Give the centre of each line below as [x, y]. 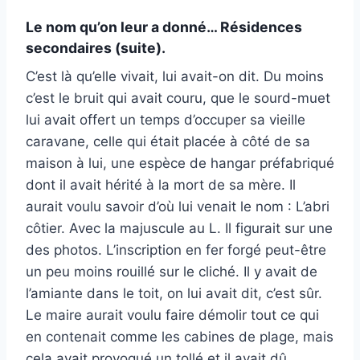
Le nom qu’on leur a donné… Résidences [164, 27]
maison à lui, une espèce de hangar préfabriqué [180, 164]
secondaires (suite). [96, 48]
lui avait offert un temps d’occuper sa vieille [166, 120]
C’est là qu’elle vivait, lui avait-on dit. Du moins [175, 77]
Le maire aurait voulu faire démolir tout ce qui [172, 315]
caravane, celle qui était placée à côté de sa [168, 142]
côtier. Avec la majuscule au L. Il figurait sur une [179, 229]
